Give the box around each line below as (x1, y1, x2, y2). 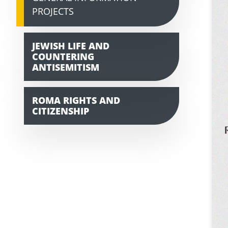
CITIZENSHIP (32, 105, 89, 118)
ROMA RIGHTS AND (32, 94, 120, 107)
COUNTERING (32, 50, 94, 63)
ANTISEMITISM (32, 61, 99, 74)
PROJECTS (32, 5, 74, 18)
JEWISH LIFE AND (32, 40, 109, 52)
